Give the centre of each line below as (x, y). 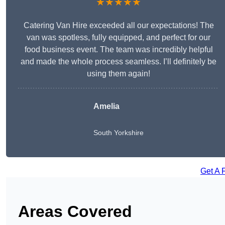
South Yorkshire (119, 133)
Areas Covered (75, 212)
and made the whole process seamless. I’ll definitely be (119, 62)
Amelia (106, 106)
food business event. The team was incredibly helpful (119, 50)
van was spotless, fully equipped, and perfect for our (119, 38)
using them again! (119, 74)
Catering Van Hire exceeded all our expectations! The (119, 26)
